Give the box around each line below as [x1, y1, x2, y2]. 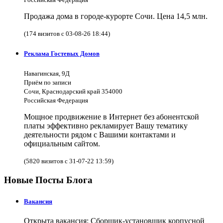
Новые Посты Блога [4, 175, 93, 185]
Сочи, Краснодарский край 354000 [24, 88, 122, 96]
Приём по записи [24, 79, 71, 87]
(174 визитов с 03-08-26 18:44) [24, 29, 110, 37]
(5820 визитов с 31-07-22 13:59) [24, 157, 113, 165]
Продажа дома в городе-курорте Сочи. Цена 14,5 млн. [24, 11, 208, 20]
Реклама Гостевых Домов [24, 50, 100, 58]
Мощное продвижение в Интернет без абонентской [24, 112, 199, 121]
